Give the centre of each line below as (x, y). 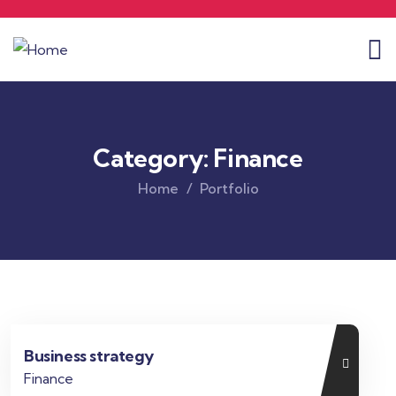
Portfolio (229, 188)
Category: (153, 158)
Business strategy (89, 356)
